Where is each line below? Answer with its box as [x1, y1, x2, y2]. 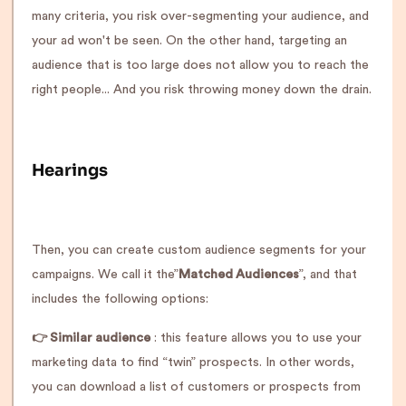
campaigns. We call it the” [32, 268, 179, 281]
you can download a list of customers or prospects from [32, 381, 361, 393]
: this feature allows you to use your [150, 332, 362, 344]
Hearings [32, 160, 108, 180]
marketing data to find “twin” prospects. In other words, [32, 356, 354, 369]
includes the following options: [32, 293, 208, 305]
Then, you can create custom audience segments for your [32, 244, 366, 256]
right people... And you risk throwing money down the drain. [32, 83, 372, 96]
